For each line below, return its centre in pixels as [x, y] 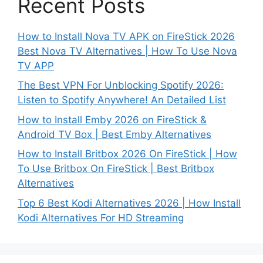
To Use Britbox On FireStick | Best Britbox [116, 169]
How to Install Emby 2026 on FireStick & [112, 119]
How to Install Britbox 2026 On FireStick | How [127, 154]
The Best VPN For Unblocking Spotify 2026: [121, 85]
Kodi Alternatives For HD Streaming [101, 218]
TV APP [36, 65]
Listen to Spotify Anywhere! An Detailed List [122, 100]
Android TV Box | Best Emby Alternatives [114, 134]
